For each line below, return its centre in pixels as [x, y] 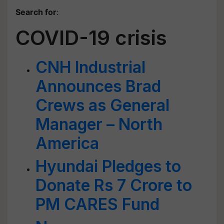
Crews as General [102, 105]
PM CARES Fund [97, 204]
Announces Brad [98, 86]
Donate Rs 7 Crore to [114, 185]
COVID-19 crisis [91, 38]
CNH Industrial [90, 67]
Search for [36, 12]
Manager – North [99, 124]
